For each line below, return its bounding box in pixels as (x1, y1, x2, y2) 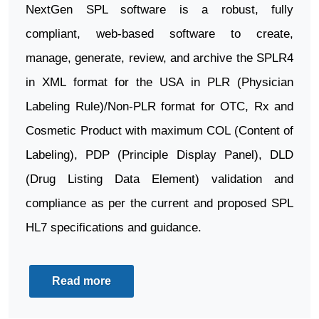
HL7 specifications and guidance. (26, 220, 202, 234)
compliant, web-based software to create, (26, 26, 293, 41)
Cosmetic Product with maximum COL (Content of (26, 123, 293, 137)
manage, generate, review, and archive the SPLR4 (26, 51, 293, 65)
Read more (52, 274, 111, 287)
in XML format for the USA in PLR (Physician (26, 75, 293, 89)
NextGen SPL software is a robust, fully (26, 2, 293, 16)
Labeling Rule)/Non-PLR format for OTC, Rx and (26, 99, 293, 113)
